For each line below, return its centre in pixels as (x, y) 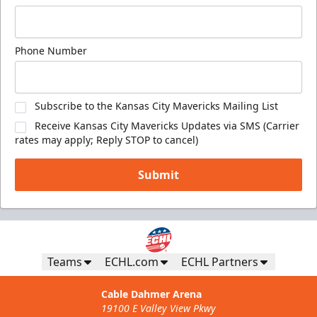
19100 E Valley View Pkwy (158, 309)
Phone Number (51, 50)
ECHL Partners (220, 262)
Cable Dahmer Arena (151, 294)
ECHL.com (132, 262)
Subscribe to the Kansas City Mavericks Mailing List (156, 105)
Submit (158, 174)
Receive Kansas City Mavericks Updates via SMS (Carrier (167, 125)
